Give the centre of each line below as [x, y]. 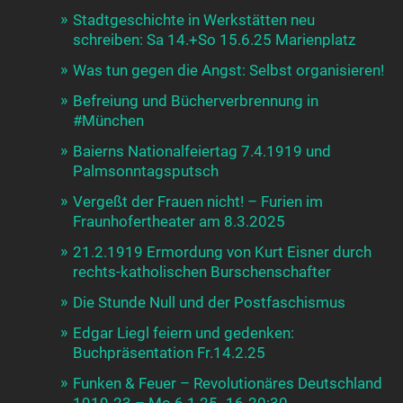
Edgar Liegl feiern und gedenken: [184, 332]
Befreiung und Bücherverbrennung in [196, 100]
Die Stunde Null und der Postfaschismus [210, 302]
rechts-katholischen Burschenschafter [202, 271]
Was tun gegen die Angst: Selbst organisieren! [229, 70]
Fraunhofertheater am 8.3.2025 [179, 221]
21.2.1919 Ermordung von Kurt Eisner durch [223, 251]
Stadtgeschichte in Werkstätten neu [194, 19]
